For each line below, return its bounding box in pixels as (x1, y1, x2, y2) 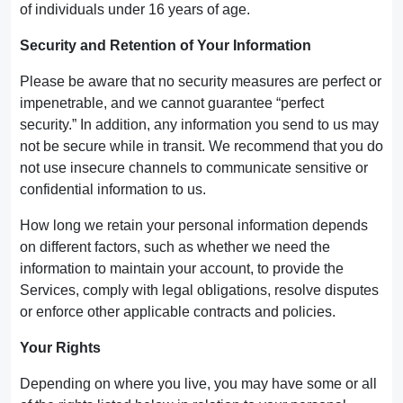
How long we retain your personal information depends (20, 218, 368, 233)
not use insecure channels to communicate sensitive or (20, 160, 368, 175)
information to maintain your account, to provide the (20, 261, 344, 276)
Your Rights (20, 340, 101, 355)
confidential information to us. (20, 182, 206, 197)
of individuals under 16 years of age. (20, 2, 250, 17)
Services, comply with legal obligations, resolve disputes (20, 282, 379, 298)
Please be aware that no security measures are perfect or (20, 74, 381, 89)
